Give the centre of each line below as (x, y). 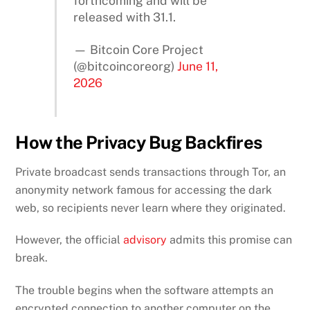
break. (32, 258)
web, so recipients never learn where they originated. (152, 208)
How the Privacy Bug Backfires (139, 142)
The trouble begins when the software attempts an (145, 291)
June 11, (198, 66)
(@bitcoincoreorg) (126, 66)
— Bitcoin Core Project (139, 49)
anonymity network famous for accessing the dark (144, 190)
